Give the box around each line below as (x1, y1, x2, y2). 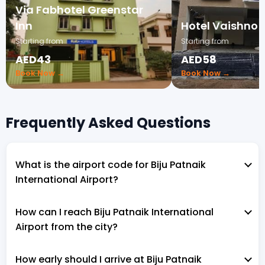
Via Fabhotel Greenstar (15, 2, 143, 17)
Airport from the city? (15, 219, 118, 234)
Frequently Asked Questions (6, 112, 211, 132)
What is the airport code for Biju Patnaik (15, 157, 206, 172)
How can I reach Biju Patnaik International (15, 205, 214, 219)
